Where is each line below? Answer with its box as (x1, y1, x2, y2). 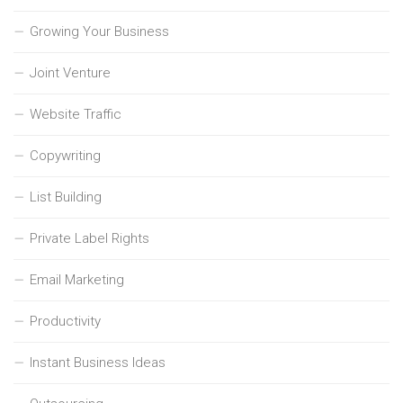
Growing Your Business (30, 22, 169, 40)
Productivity (30, 312, 101, 329)
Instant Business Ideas (30, 354, 166, 371)
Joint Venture (30, 64, 111, 81)
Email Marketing (30, 271, 124, 288)
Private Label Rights (30, 229, 149, 246)
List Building (30, 188, 102, 205)
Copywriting (30, 147, 101, 164)
